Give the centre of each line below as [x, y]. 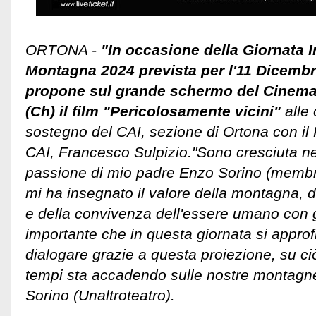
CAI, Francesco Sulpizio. [109, 152]
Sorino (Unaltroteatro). [100, 295]
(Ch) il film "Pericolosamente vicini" [153, 111]
